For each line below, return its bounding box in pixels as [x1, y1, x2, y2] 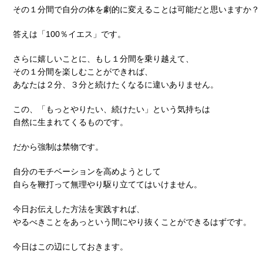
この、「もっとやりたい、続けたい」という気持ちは [13, 104, 210, 114]
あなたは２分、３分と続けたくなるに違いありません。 [13, 79, 218, 89]
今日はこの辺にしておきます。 [13, 241, 128, 251]
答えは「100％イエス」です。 [13, 29, 126, 39]
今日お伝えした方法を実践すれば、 [13, 204, 144, 214]
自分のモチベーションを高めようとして [13, 166, 161, 176]
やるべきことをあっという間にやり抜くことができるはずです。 [13, 217, 251, 227]
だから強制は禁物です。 [13, 141, 103, 151]
